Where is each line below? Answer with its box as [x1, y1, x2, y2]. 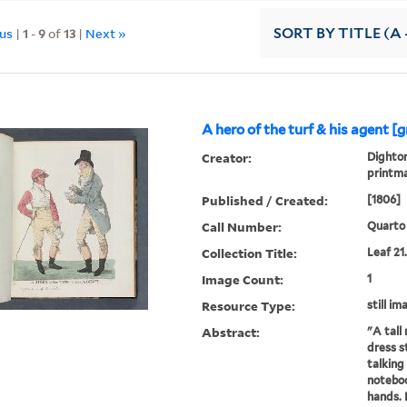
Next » [85, 24, 127, 42]
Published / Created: [202, 192, 329, 210]
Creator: [202, 149, 253, 167]
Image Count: [202, 271, 284, 289]
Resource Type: [202, 297, 296, 315]
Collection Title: [202, 244, 298, 263]
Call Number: [202, 218, 283, 236]
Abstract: [202, 323, 261, 342]
